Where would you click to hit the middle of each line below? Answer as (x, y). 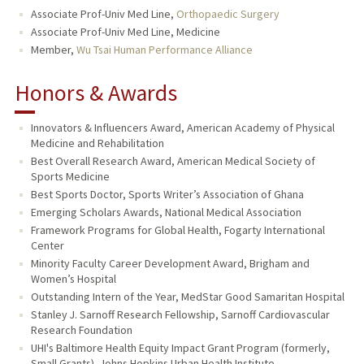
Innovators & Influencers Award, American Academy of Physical (182, 127)
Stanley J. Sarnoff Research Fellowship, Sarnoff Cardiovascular (180, 314)
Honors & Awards (95, 92)
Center (47, 245)
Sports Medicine (70, 176)
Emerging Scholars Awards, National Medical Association (166, 212)
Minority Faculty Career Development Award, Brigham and (170, 263)
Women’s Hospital (73, 278)
